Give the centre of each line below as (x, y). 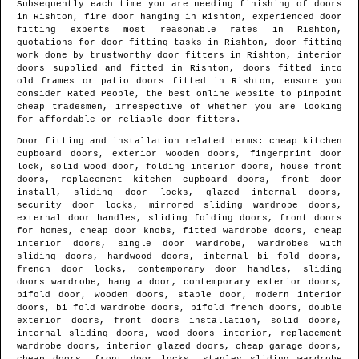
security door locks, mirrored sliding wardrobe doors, (179, 206)
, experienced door (292, 17)
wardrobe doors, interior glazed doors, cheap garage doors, (179, 347)
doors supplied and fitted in (104, 69)
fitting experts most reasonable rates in (157, 30)
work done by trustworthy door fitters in (132, 56)
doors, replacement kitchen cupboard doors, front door (179, 180)
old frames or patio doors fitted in (125, 81)
